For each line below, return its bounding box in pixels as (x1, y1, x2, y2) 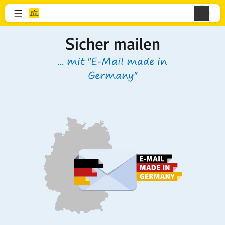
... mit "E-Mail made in (58, 55, 167, 68)
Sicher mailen (65, 34, 160, 54)
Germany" (88, 69, 137, 82)
